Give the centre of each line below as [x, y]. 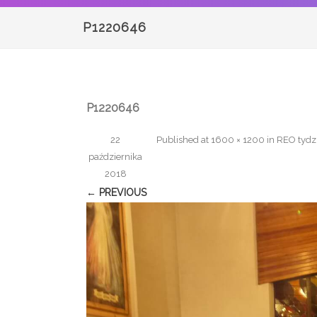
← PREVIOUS [116, 193]
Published [179, 140]
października [115, 157]
